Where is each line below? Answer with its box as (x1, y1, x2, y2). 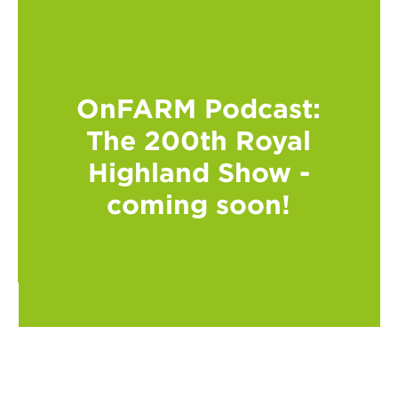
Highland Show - (87, 156, 310, 187)
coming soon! (107, 188, 291, 219)
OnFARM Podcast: (76, 92, 322, 123)
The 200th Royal (86, 124, 312, 155)
